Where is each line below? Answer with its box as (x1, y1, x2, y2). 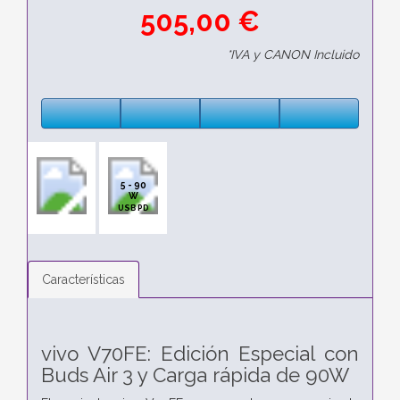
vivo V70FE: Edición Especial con (41, 341, 359, 365)
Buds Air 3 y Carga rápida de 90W (41, 362, 349, 387)
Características (42, 271, 125, 287)
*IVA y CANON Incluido (227, 46, 359, 62)
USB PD (117, 203, 149, 212)
